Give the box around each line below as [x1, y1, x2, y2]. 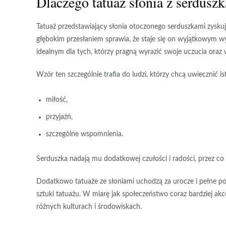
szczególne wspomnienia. [46, 131, 123, 138]
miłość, [46, 96, 68, 103]
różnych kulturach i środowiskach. [36, 203, 142, 210]
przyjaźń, [46, 114, 73, 121]
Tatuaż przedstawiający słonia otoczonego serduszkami [36, 23, 205, 30]
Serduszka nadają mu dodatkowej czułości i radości [36, 155, 195, 162]
